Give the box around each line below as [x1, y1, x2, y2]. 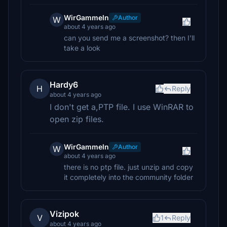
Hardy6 [50, 80, 78, 90]
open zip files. [50, 114, 104, 124]
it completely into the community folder [64, 173, 193, 181]
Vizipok [50, 209, 79, 219]
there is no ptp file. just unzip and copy [64, 163, 193, 171]
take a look [64, 44, 100, 52]
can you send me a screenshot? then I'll [64, 33, 195, 42]
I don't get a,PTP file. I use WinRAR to [50, 102, 194, 112]
